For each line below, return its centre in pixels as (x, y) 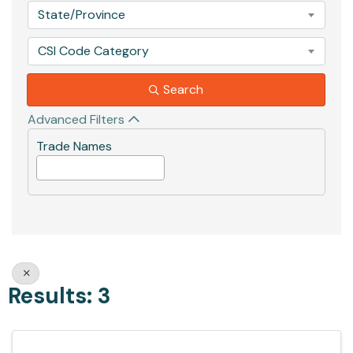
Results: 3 (59, 295)
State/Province (82, 14)
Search (183, 89)
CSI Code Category (93, 50)
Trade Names (74, 146)
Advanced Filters (76, 119)
